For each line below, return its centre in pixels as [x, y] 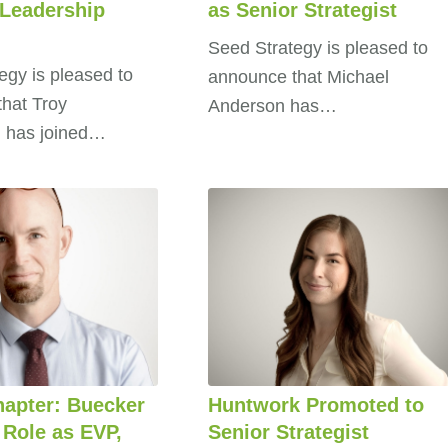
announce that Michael [298, 77]
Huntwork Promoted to [315, 404]
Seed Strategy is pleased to [317, 48]
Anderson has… [272, 106]
